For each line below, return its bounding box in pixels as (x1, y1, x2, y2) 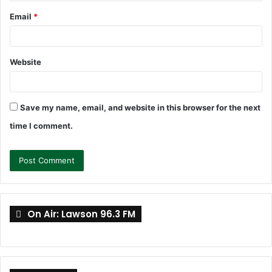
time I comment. (10, 121, 73, 131)
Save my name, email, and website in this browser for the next (20, 103, 260, 112)
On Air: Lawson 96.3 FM (27, 208, 135, 220)
